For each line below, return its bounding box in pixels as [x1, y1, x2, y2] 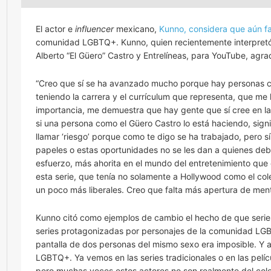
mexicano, [114, 24, 159, 34]
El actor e [36, 24, 75, 34]
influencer [75, 24, 114, 34]
